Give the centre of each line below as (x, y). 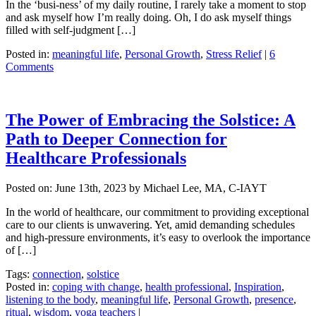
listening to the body (50, 300)
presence (274, 300)
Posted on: (30, 188)
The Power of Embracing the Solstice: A (151, 120)
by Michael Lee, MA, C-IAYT (196, 188)
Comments (30, 66)
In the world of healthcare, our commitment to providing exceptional (157, 212)
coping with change (96, 287)
